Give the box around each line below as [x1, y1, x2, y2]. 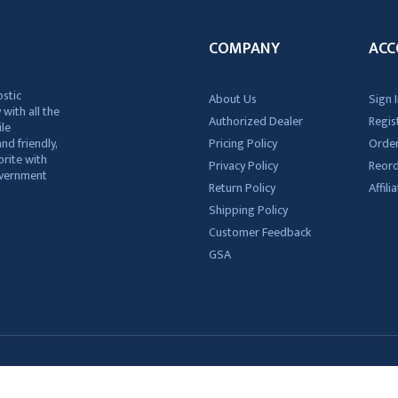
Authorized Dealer [208, 111, 303, 131]
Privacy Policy [208, 155, 278, 176]
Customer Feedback [208, 222, 311, 243]
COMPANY [208, 36, 280, 62]
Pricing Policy [208, 133, 277, 154]
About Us [208, 89, 257, 109]
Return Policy [208, 178, 275, 198]
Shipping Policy [208, 200, 288, 220]
